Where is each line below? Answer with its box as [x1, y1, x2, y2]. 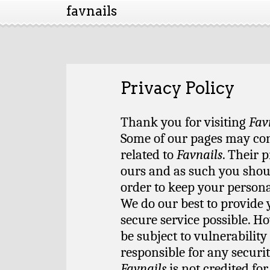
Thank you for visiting [121, 114, 249, 131]
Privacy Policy [121, 78, 234, 98]
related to [121, 146, 177, 163]
